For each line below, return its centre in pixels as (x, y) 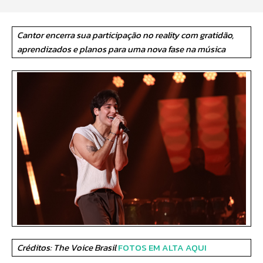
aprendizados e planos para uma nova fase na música (121, 49)
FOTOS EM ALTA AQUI (162, 247)
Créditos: (35, 247)
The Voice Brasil (86, 247)
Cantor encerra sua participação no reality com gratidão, (125, 35)
